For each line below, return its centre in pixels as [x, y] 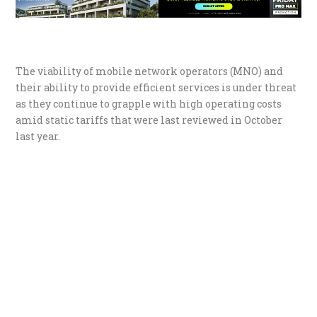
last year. [38, 136]
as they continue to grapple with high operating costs [149, 103]
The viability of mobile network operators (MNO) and [150, 71]
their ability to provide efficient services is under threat [156, 87]
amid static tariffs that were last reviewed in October [149, 120]
